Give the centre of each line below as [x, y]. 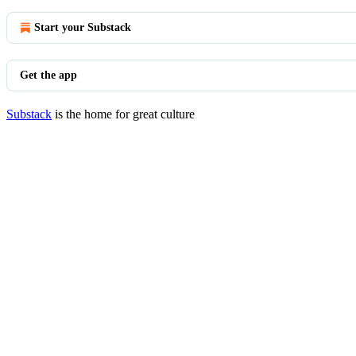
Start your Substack [83, 27]
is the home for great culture [123, 114]
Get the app [48, 75]
